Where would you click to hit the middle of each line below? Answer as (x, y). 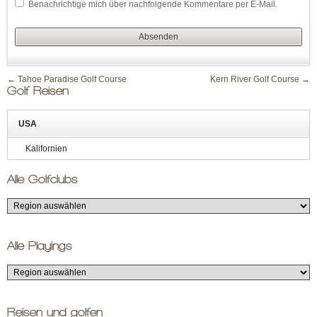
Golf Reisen (38, 91)
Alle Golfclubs (42, 179)
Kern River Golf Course (255, 80)
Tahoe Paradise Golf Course (72, 80)
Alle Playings (40, 246)
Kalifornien (46, 149)
